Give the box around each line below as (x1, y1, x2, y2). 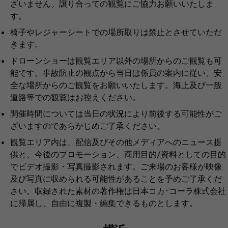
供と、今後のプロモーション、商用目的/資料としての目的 (10, 149, 226, 159)
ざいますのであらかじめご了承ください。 (10, 120, 165, 130)
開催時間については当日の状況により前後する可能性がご (10, 108, 222, 118)
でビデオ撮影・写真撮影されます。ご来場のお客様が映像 (10, 161, 222, 171)
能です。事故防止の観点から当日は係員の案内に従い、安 (10, 67, 222, 77)
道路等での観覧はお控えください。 (10, 92, 140, 102)
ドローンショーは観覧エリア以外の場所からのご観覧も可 (10, 55, 222, 65)
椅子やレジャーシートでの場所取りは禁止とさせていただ (10, 26, 222, 37)
